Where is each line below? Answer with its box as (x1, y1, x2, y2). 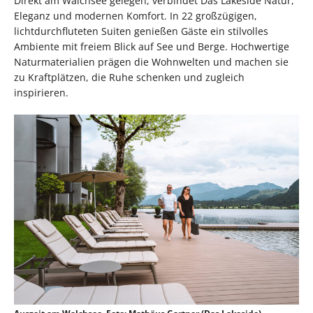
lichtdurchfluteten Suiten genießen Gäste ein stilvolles (14, 24, 268, 38)
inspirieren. (14, 86, 68, 100)
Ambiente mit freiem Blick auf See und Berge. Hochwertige (14, 40, 289, 54)
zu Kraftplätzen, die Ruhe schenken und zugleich (14, 71, 245, 85)
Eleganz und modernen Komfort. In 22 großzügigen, (14, 9, 257, 23)
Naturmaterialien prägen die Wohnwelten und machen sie (14, 55, 289, 69)
